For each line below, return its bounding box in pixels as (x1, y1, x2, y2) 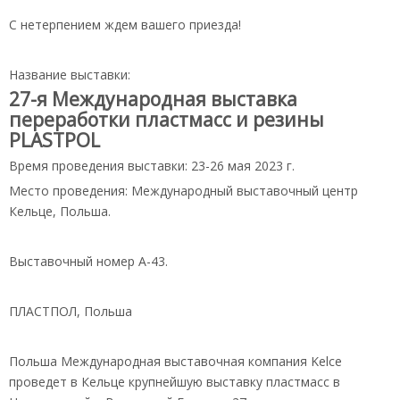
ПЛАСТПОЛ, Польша (9, 303, 132, 321)
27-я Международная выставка (9, 87, 297, 112)
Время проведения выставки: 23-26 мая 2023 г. (9, 157, 295, 175)
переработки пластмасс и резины (9, 107, 324, 133)
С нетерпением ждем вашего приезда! (9, 16, 241, 34)
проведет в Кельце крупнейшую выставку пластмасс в (9, 373, 340, 391)
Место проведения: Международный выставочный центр (9, 182, 358, 200)
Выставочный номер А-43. (9, 253, 168, 271)
